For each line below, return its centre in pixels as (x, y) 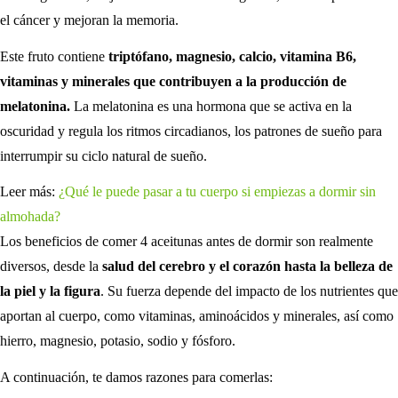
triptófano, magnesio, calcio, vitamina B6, (232, 56)
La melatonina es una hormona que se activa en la (211, 106)
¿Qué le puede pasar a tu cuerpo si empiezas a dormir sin (217, 192)
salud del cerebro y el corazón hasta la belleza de (247, 267)
